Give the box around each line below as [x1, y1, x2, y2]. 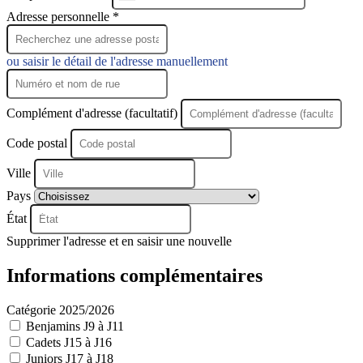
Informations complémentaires [6, 264, 263, 286]
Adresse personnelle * [6, 9, 119, 23]
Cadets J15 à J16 [26, 335, 112, 349]
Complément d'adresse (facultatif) [6, 105, 181, 120]
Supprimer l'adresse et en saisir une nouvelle [6, 233, 232, 248]
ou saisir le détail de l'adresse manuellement [6, 53, 228, 68]
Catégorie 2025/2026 [6, 302, 114, 317]
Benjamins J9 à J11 [26, 318, 124, 333]
